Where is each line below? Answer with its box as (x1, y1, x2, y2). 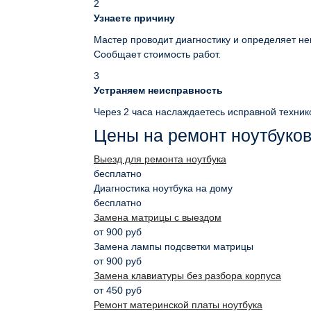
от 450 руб (94, 285, 142, 296)
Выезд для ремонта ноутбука (94, 153, 226, 165)
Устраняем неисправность (94, 85, 223, 96)
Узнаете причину (94, 12, 175, 24)
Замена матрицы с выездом (94, 212, 221, 223)
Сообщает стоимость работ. (94, 49, 221, 60)
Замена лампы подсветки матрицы (94, 241, 253, 252)
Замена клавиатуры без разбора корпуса (94, 270, 281, 281)
